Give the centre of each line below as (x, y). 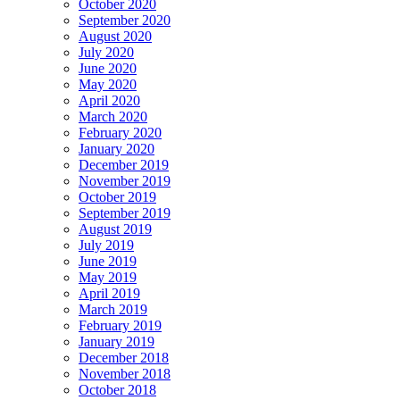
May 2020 (108, 84)
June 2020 (108, 68)
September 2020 (125, 20)
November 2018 (125, 373)
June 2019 (108, 261)
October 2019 (117, 196)
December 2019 (124, 164)
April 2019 (109, 293)
